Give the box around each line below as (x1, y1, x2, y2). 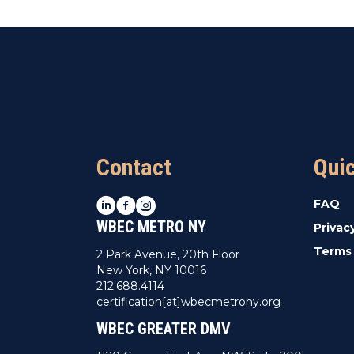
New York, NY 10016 (96, 262, 206, 277)
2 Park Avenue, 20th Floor (96, 247, 239, 262)
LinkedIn (96, 195, 144, 210)
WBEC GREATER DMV (96, 318, 231, 338)
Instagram (135, 195, 192, 210)
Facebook (115, 195, 170, 210)
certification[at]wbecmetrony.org (96, 294, 281, 309)
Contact (96, 153, 171, 181)
